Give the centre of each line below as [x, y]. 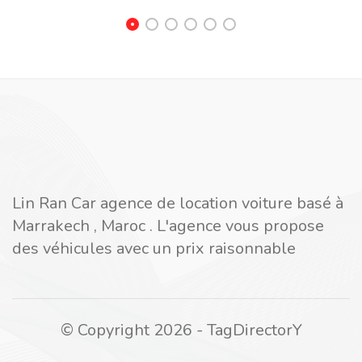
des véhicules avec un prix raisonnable [154, 248]
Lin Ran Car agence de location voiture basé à [178, 203]
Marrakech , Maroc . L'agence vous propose [168, 226]
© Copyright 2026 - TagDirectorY [181, 330]
